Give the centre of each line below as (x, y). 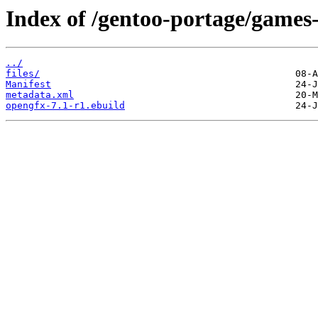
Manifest (28, 84)
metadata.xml (40, 95)
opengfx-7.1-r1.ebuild (65, 106)
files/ (23, 74)
